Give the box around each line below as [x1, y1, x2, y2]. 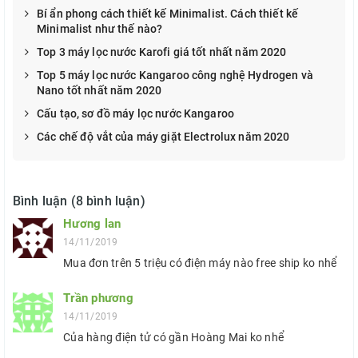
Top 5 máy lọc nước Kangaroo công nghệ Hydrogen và [37, 69, 313, 82]
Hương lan [63, 217, 121, 232]
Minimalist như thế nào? [37, 22, 163, 36]
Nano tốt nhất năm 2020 [37, 84, 162, 97]
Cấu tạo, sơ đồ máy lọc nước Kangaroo [37, 107, 235, 121]
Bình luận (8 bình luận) [13, 193, 145, 209]
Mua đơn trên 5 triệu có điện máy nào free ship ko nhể [63, 257, 337, 270]
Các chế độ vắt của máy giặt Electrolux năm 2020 [37, 130, 290, 144]
